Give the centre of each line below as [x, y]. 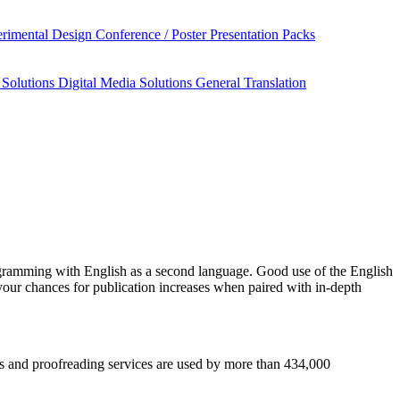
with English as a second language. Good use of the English [222, 271]
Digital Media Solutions [127, 83]
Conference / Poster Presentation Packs [205, 34]
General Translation [251, 83]
